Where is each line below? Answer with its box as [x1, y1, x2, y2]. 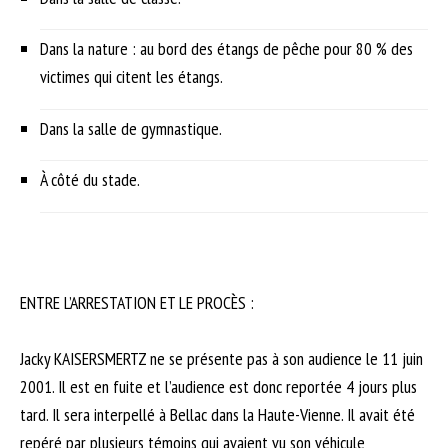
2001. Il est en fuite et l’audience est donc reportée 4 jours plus [20, 374, 417, 398]
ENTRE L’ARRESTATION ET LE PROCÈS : [20, 290, 254, 314]
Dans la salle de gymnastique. [40, 116, 222, 140]
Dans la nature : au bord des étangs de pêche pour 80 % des [40, 37, 413, 61]
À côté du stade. [40, 168, 140, 192]
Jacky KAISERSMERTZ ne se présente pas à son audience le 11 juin [20, 346, 423, 370]
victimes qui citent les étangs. [40, 65, 223, 89]
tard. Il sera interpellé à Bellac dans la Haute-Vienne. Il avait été [20, 402, 415, 426]
